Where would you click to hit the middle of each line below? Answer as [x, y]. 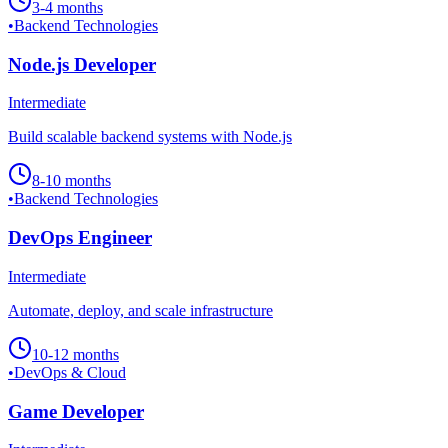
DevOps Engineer [80, 238]
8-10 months [71, 181]
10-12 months [75, 354]
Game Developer [76, 411]
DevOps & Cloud [70, 372]
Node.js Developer [82, 64]
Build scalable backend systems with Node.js [150, 137]
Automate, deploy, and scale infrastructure [140, 310]
